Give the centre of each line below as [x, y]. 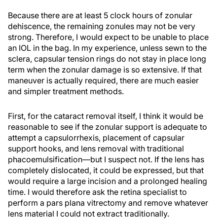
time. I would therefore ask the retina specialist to [97, 192]
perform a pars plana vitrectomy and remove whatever [108, 203]
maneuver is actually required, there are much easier [103, 80]
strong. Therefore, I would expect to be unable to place [108, 37]
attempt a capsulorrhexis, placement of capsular [96, 137]
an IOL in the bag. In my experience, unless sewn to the [107, 48]
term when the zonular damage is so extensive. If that [105, 69]
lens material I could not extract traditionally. [89, 213]
